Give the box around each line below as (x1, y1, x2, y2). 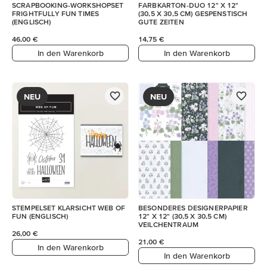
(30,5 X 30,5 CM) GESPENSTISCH (138, 10, 248, 17)
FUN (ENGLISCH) (12, 212, 69, 220)
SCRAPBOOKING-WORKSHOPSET (12, 1, 124, 9)
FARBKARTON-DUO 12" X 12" (138, 1, 239, 9)
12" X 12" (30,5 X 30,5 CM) (138, 212, 226, 220)
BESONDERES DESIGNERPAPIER (138, 204, 248, 212)
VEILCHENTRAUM (138, 221, 198, 228)
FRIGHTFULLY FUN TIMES (12, 10, 100, 17)
